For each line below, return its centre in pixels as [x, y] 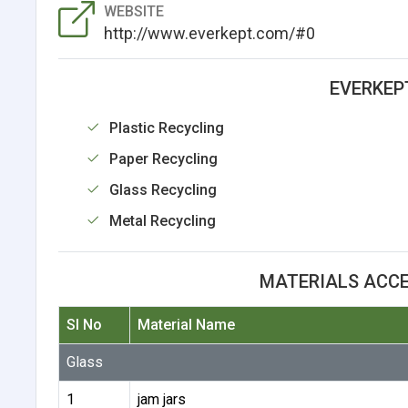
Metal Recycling [162, 220]
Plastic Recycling [166, 127]
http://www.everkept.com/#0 [209, 33]
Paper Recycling [163, 158]
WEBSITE [133, 11]
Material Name [186, 324]
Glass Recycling [163, 189]
